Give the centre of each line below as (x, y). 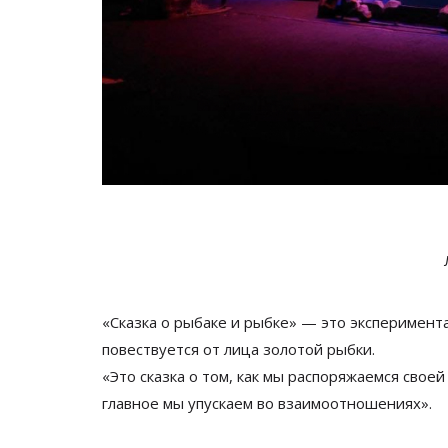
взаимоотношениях (349, 402)
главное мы (143, 402)
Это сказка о (154, 375)
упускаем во (231, 402)
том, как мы (243, 375)
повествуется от (161, 348)
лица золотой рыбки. (299, 348)
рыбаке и (207, 321)
